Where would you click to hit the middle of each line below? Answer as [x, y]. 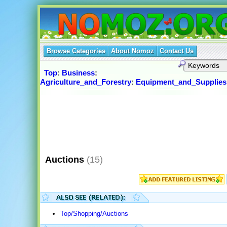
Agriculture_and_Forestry [85, 82]
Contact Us [176, 51]
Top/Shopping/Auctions [94, 214]
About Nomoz [132, 51]
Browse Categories [76, 51]
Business [78, 73]
